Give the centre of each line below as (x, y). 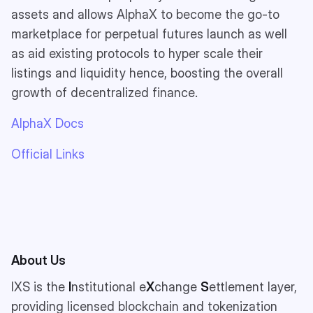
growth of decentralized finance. (106, 92)
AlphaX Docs (48, 123)
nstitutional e (109, 286)
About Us (38, 260)
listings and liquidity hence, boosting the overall (147, 73)
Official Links (48, 154)
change (177, 286)
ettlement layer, (253, 286)
